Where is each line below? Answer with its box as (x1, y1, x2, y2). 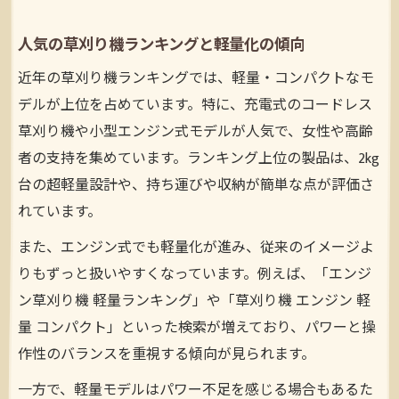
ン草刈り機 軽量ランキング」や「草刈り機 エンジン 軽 (18, 289, 370, 313)
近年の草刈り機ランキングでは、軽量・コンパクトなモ (18, 66, 374, 91)
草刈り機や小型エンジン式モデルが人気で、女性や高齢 (18, 119, 373, 144)
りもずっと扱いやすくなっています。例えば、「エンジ (18, 262, 371, 287)
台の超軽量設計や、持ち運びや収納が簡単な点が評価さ (18, 173, 374, 198)
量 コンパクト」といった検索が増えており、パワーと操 (18, 315, 376, 340)
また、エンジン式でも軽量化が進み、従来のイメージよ (18, 235, 374, 260)
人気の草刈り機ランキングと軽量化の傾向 (18, 31, 305, 58)
